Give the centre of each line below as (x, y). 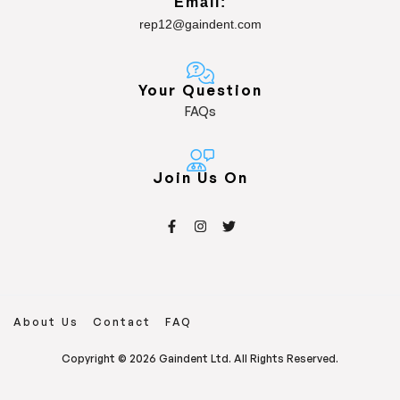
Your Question (200, 91)
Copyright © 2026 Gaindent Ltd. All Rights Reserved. (200, 359)
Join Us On (200, 178)
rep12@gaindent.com (200, 25)
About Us (46, 322)
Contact (122, 322)
